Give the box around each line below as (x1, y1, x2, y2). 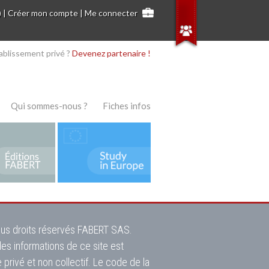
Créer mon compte (8, 8, 79, 19)
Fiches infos (103, 100, 151, 112)
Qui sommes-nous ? (10, 100, 88, 112)
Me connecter (85, 8, 138, 19)
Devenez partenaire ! (72, 48, 151, 59)
